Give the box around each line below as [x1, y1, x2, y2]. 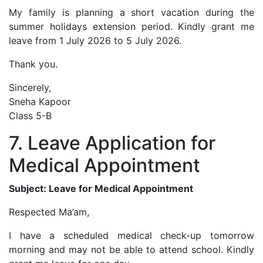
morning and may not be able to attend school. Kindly [9, 243, 254, 255]
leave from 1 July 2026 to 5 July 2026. [9, 34, 181, 46]
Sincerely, [9, 81, 51, 93]
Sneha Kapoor [9, 95, 71, 107]
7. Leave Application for [9, 131, 215, 154]
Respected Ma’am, [9, 205, 89, 218]
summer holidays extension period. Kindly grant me [9, 20, 254, 32]
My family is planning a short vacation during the [9, 6, 254, 18]
